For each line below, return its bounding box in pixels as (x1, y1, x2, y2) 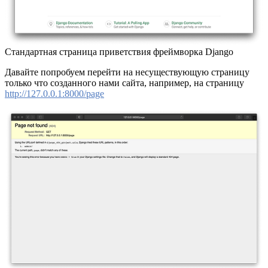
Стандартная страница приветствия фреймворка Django (5, 46, 233, 57)
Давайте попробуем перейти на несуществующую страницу (5, 66, 249, 77)
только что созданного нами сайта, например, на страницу (5, 77, 244, 88)
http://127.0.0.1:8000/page (5, 88, 104, 99)
